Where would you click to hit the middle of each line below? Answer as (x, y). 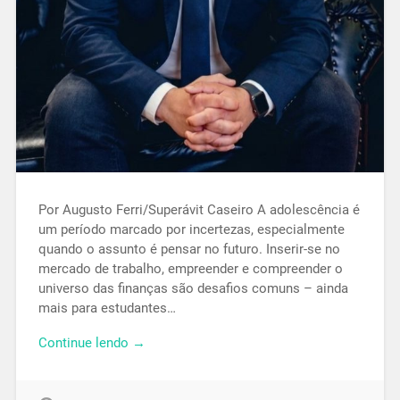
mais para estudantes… (107, 308)
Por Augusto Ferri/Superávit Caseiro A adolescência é (199, 210)
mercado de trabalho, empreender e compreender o (190, 269)
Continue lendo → (92, 343)
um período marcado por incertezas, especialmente (191, 230)
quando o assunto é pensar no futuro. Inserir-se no (189, 250)
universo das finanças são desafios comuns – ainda (193, 289)
